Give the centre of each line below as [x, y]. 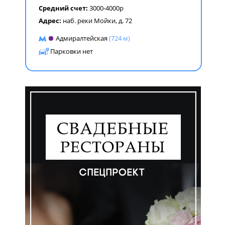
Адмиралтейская [82, 38]
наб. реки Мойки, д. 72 [97, 21]
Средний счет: [64, 8]
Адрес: [51, 21]
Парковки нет [72, 51]
